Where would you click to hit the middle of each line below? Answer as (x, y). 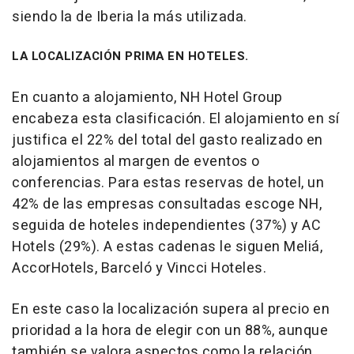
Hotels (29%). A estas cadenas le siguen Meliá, (167, 247)
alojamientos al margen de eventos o (136, 161)
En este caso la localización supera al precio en (171, 309)
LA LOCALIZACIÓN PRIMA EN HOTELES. (130, 56)
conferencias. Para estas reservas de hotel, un (168, 183)
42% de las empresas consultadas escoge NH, (167, 204)
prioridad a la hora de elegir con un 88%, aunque (170, 330)
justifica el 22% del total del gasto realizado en (168, 140)
